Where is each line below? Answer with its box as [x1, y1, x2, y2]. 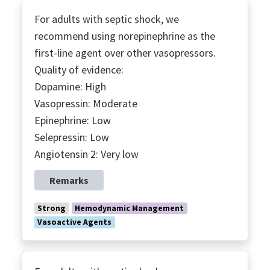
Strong [37, 202, 66, 213]
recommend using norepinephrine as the [34, 28, 215, 43]
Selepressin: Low [34, 130, 109, 144]
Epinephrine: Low [34, 113, 111, 127]
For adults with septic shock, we [34, 11, 179, 26]
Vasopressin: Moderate [34, 96, 137, 110]
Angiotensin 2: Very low [34, 146, 139, 161]
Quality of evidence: [34, 62, 124, 77]
